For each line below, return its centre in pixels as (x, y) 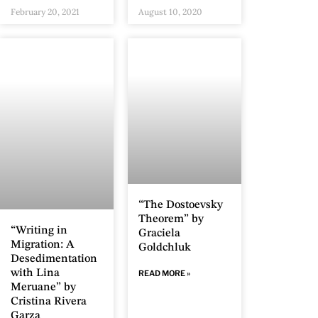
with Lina (35, 273)
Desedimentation (54, 259)
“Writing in (39, 231)
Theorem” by (171, 219)
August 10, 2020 (170, 12)
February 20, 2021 (45, 12)
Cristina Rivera (49, 302)
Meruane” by (43, 287)
